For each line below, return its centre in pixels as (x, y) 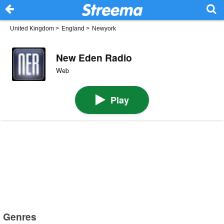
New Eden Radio (94, 57)
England (73, 28)
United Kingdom (32, 28)
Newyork (104, 28)
